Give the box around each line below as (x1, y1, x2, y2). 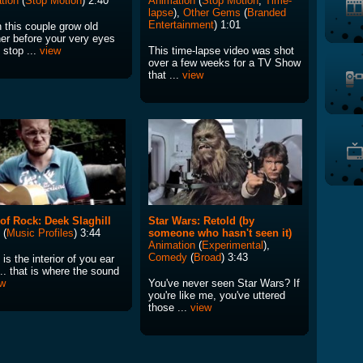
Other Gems (183, 6, 241, 19)
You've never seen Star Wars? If (148, 277, 300, 290)
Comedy (148, 251, 187, 264)
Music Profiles (6, 227, 74, 240)
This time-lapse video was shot (148, 45, 294, 58)
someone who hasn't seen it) (148, 227, 292, 240)
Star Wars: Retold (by (148, 215, 254, 228)
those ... (148, 301, 190, 314)
